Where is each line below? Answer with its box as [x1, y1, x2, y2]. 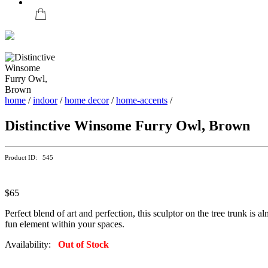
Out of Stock [58, 239, 109, 250]
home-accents [116, 95, 167, 106]
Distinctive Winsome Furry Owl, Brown [5, 118, 250, 134]
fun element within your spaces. [5, 219, 124, 230]
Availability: [5, 239, 58, 250]
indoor [33, 95, 57, 106]
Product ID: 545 [5, 154, 53, 162]
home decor [65, 95, 109, 106]
